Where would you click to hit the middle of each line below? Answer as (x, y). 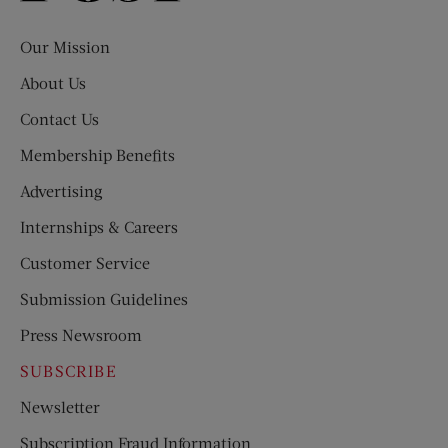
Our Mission (65, 46)
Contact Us (59, 118)
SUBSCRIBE (68, 370)
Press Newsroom (81, 334)
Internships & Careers (99, 226)
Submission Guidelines (104, 298)
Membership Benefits (97, 154)
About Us (53, 82)
